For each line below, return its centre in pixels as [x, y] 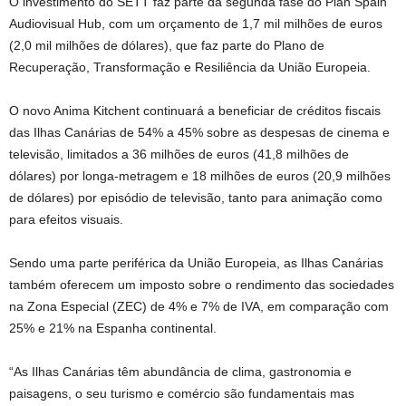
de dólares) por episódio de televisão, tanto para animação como [196, 197]
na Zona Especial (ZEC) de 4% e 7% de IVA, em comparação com [199, 306]
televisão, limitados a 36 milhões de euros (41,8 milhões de [179, 154]
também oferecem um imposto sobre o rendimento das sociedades [202, 284]
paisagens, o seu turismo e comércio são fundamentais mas [182, 393]
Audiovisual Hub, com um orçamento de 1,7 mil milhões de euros [196, 23]
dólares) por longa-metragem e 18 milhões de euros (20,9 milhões [200, 175]
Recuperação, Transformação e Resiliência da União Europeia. [190, 67]
